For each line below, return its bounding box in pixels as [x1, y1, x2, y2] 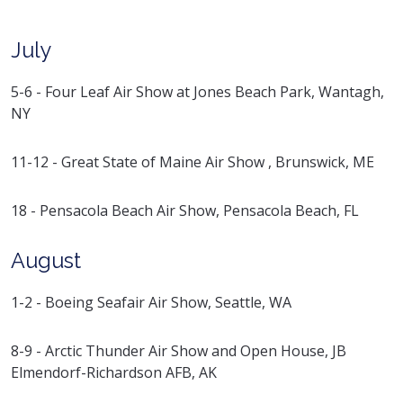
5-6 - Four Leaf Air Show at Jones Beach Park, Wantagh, [11, 81, 384, 102]
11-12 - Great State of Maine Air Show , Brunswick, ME [11, 151, 374, 172]
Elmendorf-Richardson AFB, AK [11, 362, 217, 382]
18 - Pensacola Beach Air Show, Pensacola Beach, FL [11, 200, 359, 220]
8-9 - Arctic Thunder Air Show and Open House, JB [11, 340, 346, 361]
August [11, 247, 81, 273]
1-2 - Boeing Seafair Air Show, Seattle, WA [11, 291, 291, 312]
